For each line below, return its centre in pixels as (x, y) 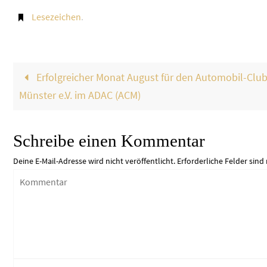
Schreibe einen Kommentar (109, 140)
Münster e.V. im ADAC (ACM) (80, 95)
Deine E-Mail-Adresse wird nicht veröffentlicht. (94, 161)
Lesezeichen (56, 16)
